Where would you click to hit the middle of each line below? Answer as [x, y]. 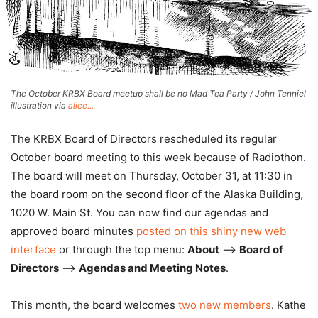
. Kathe [289, 305]
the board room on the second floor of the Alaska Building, [157, 194]
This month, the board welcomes [94, 305]
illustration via [39, 105]
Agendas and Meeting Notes [152, 268]
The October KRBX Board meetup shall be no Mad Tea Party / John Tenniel [158, 93]
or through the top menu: [122, 249]
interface [33, 249]
